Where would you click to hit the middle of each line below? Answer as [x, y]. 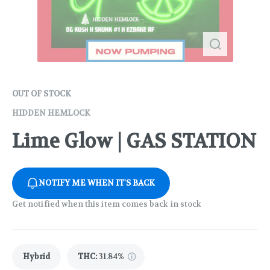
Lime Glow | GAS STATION [134, 142]
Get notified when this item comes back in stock [107, 204]
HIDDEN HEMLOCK [51, 113]
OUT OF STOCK [42, 94]
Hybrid [36, 257]
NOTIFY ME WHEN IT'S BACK [97, 183]
